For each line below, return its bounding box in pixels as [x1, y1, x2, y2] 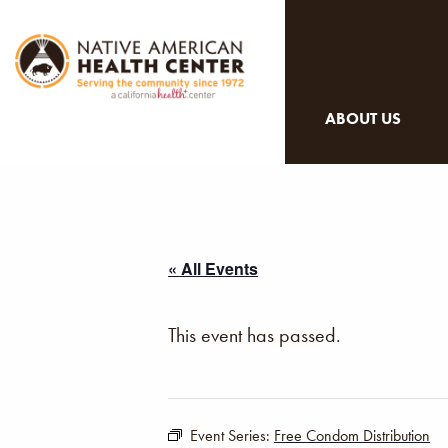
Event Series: [190, 425, 274, 446]
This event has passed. [168, 322, 341, 348]
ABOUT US [325, 108, 401, 129]
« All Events [168, 257, 258, 280]
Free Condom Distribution [274, 425, 430, 446]
